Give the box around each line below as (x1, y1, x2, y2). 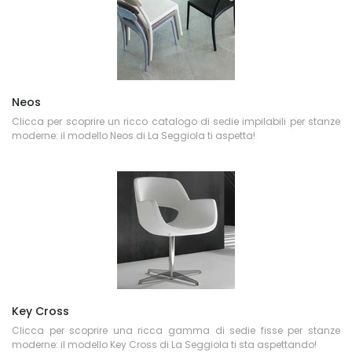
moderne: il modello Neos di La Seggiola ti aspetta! (12, 129, 255, 142)
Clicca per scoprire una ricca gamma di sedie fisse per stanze (12, 324, 340, 337)
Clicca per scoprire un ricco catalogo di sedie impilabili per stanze (12, 115, 340, 128)
